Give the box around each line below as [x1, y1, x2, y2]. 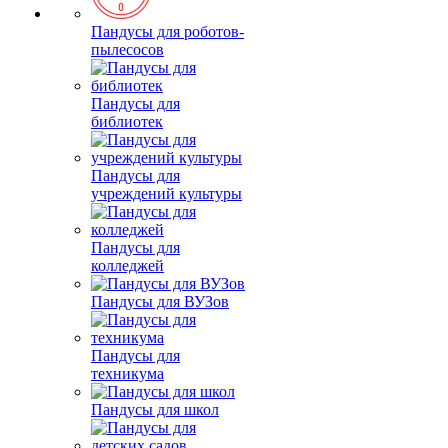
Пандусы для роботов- [91, 23, 244, 40]
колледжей [91, 257, 164, 274]
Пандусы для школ [91, 401, 219, 418]
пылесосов [91, 41, 164, 58]
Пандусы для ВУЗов [91, 293, 229, 310]
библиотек [91, 113, 163, 130]
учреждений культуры [91, 185, 242, 202]
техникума [91, 365, 164, 382]
